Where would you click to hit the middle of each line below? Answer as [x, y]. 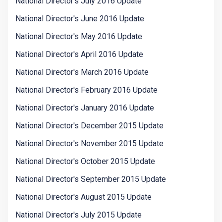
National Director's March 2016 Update [82, 72]
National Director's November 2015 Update [89, 144]
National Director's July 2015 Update [79, 215]
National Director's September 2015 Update [91, 179]
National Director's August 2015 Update [83, 197]
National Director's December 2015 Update [89, 126]
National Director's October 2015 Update [85, 162]
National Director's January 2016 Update [85, 108]
